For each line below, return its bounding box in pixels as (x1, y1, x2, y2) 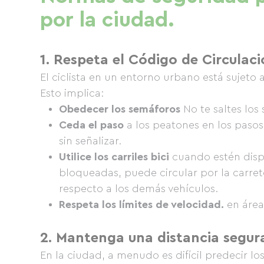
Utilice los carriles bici (59, 151, 169, 162)
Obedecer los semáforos (59, 104, 180, 114)
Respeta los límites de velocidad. (59, 199, 224, 210)
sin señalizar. (59, 136, 121, 146)
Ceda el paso (59, 120, 124, 130)
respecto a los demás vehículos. (59, 183, 218, 194)
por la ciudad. (40, 9, 174, 31)
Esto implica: (40, 88, 104, 98)
